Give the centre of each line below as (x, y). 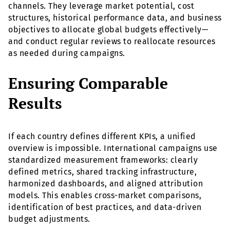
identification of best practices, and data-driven (105, 207)
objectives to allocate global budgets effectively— (108, 29)
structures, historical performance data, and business (115, 17)
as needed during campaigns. (67, 53)
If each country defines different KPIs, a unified (102, 137)
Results (35, 103)
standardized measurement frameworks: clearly (103, 160)
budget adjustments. (49, 219)
